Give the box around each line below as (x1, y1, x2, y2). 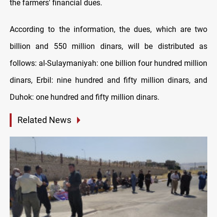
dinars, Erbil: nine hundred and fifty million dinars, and (10, 76, 207, 85)
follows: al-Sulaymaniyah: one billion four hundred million (10, 59, 207, 68)
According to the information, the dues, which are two (10, 25, 207, 34)
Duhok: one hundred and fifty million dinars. (10, 93, 159, 102)
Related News (17, 115, 71, 125)
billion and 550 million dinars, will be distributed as (10, 42, 207, 51)
